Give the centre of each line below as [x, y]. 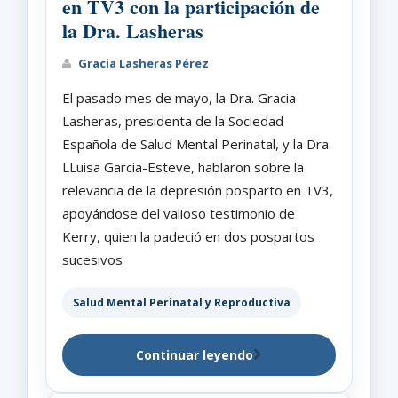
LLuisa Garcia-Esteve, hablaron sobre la [183, 167]
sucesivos [92, 259]
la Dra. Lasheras [133, 30]
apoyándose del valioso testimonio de [179, 213]
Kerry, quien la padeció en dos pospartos [188, 236]
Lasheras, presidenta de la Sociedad [173, 120]
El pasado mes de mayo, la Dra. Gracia [179, 97]
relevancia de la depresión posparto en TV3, [198, 190]
